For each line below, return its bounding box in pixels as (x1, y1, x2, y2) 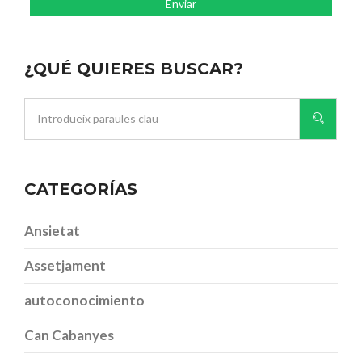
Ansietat (24, 221, 80, 239)
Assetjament (24, 256, 106, 274)
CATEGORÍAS (24, 179, 137, 199)
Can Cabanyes (24, 326, 114, 343)
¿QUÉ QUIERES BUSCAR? (24, 58, 243, 78)
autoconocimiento (24, 291, 145, 309)
